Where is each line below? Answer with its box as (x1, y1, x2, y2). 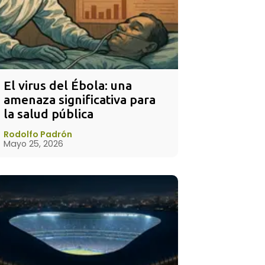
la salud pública (4, 106, 93, 121)
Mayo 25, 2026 (4, 138, 63, 150)
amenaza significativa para (4, 92, 156, 106)
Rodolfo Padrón (4, 128, 72, 140)
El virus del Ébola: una (4, 78, 132, 92)
